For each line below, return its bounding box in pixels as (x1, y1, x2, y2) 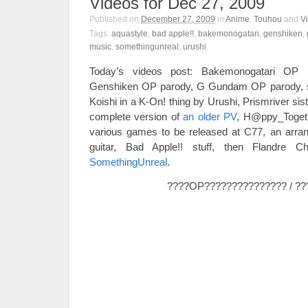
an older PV (183, 111, 237, 122)
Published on (89, 14, 141, 24)
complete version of (89, 111, 184, 122)
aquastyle (111, 29, 148, 38)
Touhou (254, 14, 282, 24)
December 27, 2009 (141, 14, 215, 24)
